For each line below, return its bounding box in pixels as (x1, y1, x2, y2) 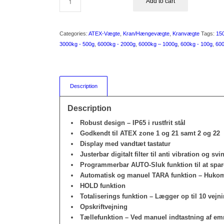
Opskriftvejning (80, 203, 128, 211)
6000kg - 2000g (97, 41, 136, 47)
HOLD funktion (80, 182, 126, 190)
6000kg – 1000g (138, 41, 178, 47)
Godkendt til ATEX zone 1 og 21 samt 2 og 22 (80, 129, 220, 137)
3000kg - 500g (59, 41, 95, 47)
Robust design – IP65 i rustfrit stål (80, 119, 186, 127)
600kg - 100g (180, 41, 213, 47)
